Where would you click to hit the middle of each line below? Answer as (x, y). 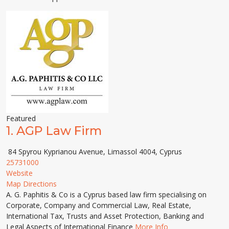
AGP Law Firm (59, 131)
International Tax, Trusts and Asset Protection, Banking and (105, 216)
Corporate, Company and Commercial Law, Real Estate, (99, 205)
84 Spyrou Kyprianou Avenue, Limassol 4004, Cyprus (94, 152)
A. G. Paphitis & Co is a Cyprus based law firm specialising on (106, 194)
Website (19, 173)
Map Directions (31, 184)
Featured (21, 118)
